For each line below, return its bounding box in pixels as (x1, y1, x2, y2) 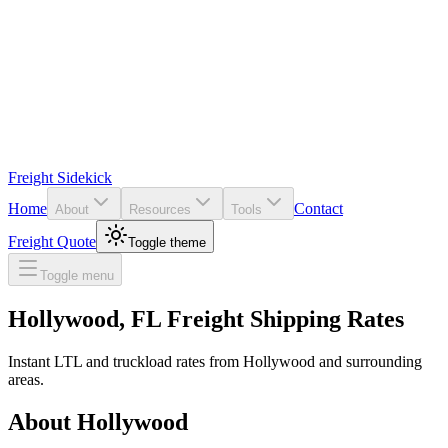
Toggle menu (40, 268, 114, 283)
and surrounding (315, 352, 422, 370)
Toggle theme (128, 235, 206, 250)
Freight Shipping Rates (161, 305, 404, 332)
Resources (129, 202, 191, 217)
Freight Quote (8, 233, 96, 250)
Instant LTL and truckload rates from (8, 352, 243, 370)
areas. (8, 370, 44, 388)
